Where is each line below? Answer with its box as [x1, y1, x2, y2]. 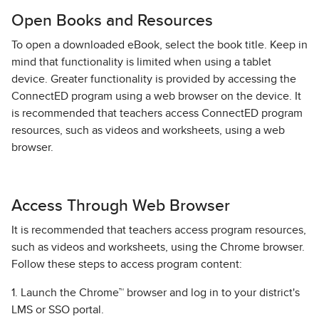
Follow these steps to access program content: [11, 258, 242, 270]
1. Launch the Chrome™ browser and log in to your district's [11, 287, 300, 298]
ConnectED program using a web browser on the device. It [11, 90, 301, 102]
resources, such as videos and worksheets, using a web [11, 125, 285, 136]
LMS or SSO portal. [11, 304, 104, 315]
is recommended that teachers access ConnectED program [11, 108, 303, 119]
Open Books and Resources [11, 12, 213, 29]
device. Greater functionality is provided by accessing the [11, 73, 296, 85]
